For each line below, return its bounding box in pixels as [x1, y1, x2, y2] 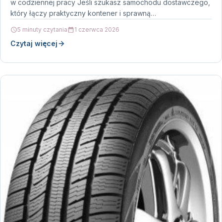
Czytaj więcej [10, 39, 57, 48]
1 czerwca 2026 [74, 26, 119, 34]
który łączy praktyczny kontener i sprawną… [10, 9, 156, 18]
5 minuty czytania [17, 26, 67, 34]
